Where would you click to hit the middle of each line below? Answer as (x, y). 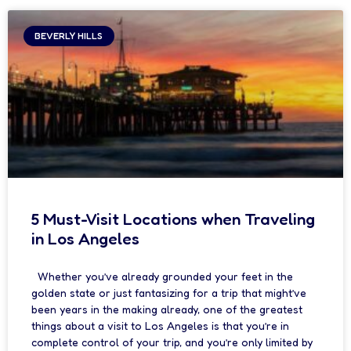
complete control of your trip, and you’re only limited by (172, 342)
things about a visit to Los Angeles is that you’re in (160, 326)
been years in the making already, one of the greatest (167, 309)
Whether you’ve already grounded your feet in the (162, 276)
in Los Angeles (85, 239)
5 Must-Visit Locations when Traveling (173, 219)
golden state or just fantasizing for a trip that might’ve (169, 293)
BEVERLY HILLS (69, 36)
